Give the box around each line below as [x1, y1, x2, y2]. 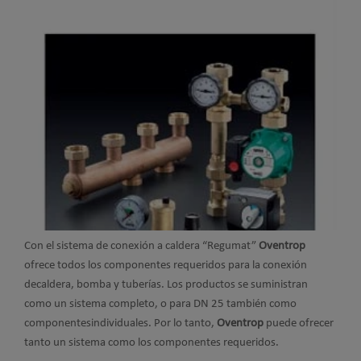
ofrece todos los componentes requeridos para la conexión [24, 259, 307, 272]
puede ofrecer [266, 317, 334, 330]
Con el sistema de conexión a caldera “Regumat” [24, 239, 259, 252]
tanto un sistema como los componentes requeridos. [24, 336, 279, 349]
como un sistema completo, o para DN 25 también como [24, 297, 297, 310]
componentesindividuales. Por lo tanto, [24, 317, 217, 330]
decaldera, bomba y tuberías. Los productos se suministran [24, 278, 308, 291]
